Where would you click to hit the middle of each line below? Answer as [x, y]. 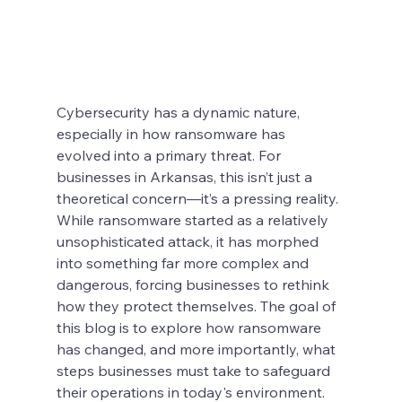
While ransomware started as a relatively [194, 219]
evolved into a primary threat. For [170, 155]
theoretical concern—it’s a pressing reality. [199, 198]
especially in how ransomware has [172, 133]
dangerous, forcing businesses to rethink [194, 284]
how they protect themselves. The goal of [197, 306]
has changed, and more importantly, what [197, 349]
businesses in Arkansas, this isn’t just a [186, 176]
